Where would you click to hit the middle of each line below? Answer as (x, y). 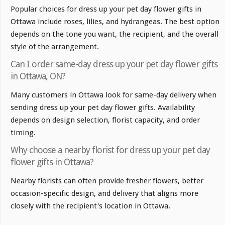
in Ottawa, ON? (38, 76)
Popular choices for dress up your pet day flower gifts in (106, 9)
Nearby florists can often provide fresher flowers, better (107, 181)
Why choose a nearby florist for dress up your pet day (110, 150)
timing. (23, 133)
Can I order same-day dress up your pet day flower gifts (114, 64)
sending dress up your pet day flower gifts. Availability (103, 107)
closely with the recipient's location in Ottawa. (90, 206)
